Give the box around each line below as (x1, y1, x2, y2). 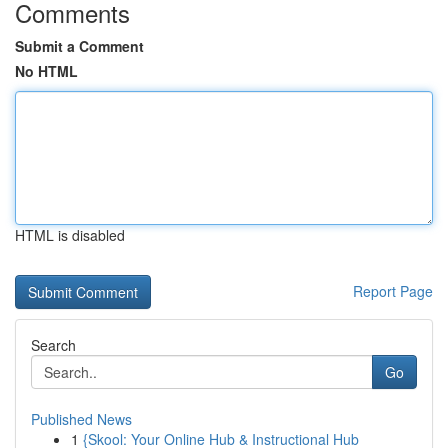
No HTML (15, 61, 78, 81)
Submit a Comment (15, 36, 144, 56)
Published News (31, 409, 132, 429)
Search (31, 335, 76, 355)
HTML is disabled (15, 225, 125, 245)
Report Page (353, 281, 433, 301)
